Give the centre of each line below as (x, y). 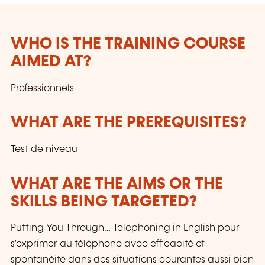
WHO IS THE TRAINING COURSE (128, 44)
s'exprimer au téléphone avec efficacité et (108, 244)
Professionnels (42, 88)
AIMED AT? (51, 62)
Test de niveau (44, 149)
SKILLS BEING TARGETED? (104, 202)
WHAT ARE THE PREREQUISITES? (129, 123)
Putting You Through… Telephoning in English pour (125, 228)
